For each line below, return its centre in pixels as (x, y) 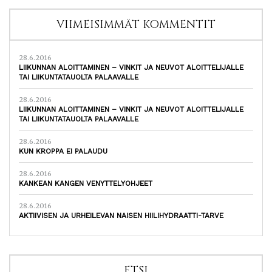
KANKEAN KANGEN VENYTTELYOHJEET (86, 184)
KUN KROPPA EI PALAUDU (63, 151)
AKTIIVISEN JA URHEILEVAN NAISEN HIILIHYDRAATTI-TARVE (121, 216)
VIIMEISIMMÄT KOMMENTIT (136, 25)
